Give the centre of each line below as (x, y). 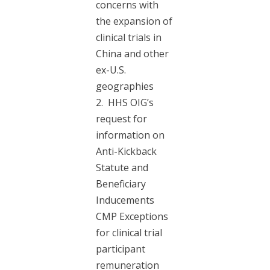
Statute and (122, 167)
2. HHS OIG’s (124, 102)
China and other (132, 53)
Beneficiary (121, 184)
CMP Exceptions (132, 216)
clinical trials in (128, 37)
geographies (124, 86)
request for (121, 118)
